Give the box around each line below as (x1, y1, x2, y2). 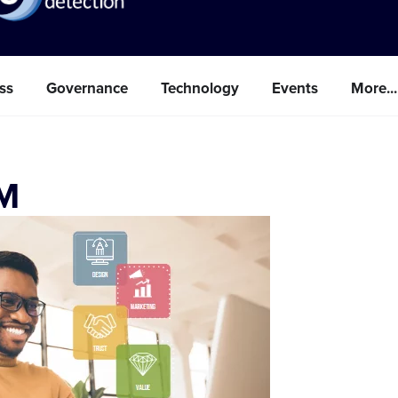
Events (272, 76, 318, 99)
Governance (46, 76, 128, 99)
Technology (161, 76, 239, 99)
